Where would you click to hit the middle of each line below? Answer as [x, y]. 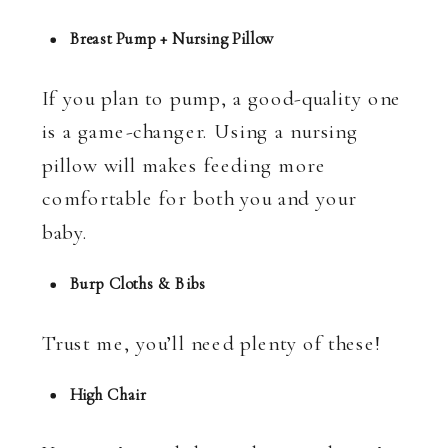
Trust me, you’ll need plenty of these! [212, 343]
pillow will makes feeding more [184, 165]
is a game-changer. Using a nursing [200, 131]
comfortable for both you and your [199, 198]
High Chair [108, 394]
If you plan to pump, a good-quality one [222, 98]
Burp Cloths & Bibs [137, 284]
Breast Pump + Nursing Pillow [172, 39]
